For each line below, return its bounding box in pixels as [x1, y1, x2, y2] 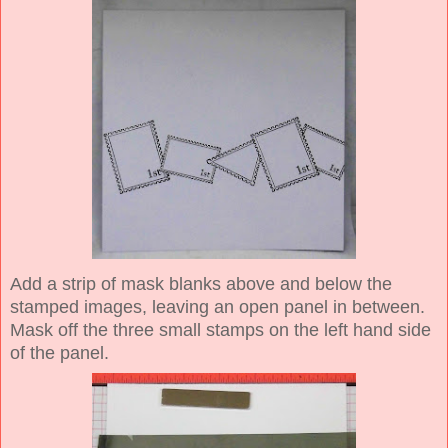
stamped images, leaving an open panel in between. [10, 296, 425, 317]
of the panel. [10, 342, 109, 363]
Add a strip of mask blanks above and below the [10, 273, 392, 294]
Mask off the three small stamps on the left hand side [10, 319, 431, 340]
